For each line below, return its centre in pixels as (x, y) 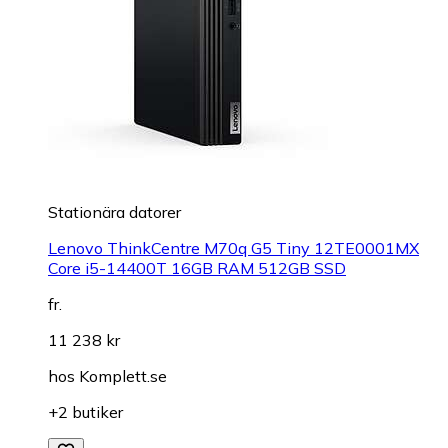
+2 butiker (85, 412)
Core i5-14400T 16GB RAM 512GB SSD (197, 268)
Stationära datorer (114, 212)
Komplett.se (123, 376)
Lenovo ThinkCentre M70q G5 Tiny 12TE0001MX (233, 248)
